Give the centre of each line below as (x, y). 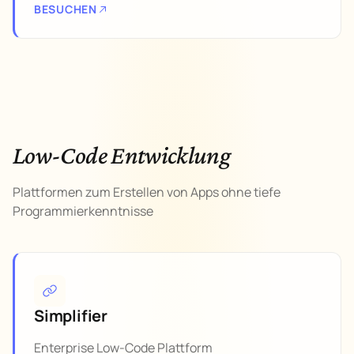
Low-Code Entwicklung (122, 155)
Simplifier (71, 316)
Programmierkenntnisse (83, 211)
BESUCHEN (66, 9)
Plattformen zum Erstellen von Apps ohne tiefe (147, 192)
